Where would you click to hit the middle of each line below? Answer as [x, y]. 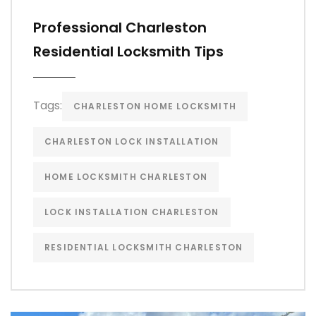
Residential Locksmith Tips [128, 52]
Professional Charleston [120, 28]
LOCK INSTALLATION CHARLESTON [132, 212]
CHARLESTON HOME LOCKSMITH [155, 107]
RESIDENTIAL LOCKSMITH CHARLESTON [144, 248]
